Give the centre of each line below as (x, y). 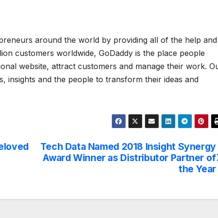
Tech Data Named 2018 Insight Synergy (128, 147)
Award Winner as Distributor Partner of (129, 158)
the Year (197, 169)
